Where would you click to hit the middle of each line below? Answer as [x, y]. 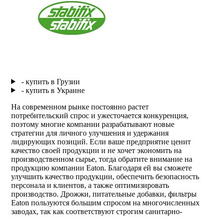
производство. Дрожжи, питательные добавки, [90, 194]
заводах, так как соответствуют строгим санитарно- [97, 211]
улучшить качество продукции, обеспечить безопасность [105, 176]
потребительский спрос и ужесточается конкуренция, [100, 115]
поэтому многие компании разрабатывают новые [93, 124]
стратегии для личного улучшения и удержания [90, 133]
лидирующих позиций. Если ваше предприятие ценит [101, 141]
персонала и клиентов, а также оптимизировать [90, 185]
